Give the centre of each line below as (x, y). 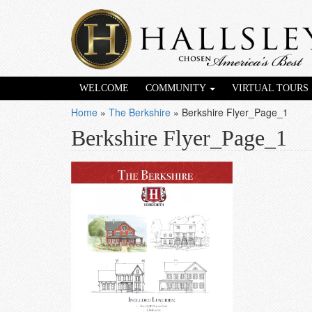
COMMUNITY (177, 88)
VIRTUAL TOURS (270, 88)
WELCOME (104, 88)
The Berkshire (140, 112)
